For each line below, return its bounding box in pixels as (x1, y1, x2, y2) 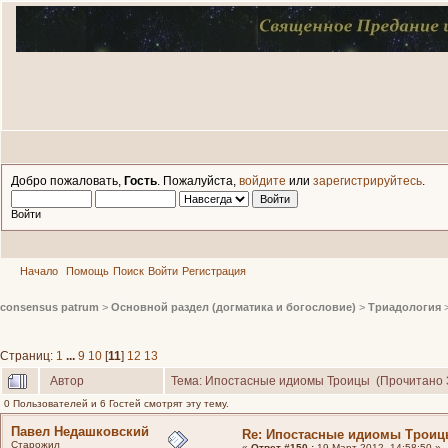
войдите (239, 174, 286, 187)
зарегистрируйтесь (313, 174, 422, 187)
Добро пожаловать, (11, 174, 124, 187)
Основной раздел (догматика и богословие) (111, 301, 356, 314)
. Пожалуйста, (157, 174, 239, 187)
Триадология (368, 301, 441, 314)
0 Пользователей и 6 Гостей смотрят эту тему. (4, 397, 229, 409)
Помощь (66, 265, 109, 277)
